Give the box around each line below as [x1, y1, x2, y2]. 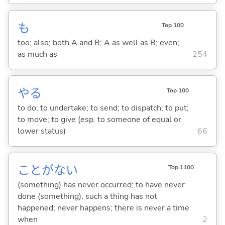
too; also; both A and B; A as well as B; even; [17, 37, 179, 48]
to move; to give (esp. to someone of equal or [17, 114, 181, 125]
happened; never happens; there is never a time [17, 202, 189, 214]
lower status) [17, 125, 66, 137]
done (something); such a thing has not [17, 191, 157, 202]
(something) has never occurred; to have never [17, 179, 185, 191]
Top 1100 [168, 163, 194, 172]
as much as [17, 48, 57, 60]
